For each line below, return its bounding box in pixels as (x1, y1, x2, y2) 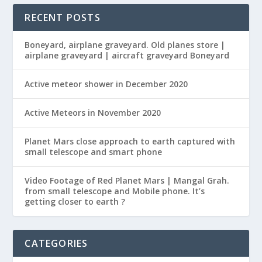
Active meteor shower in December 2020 (25, 78, 188, 90)
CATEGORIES (25, 237, 88, 250)
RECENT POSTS (25, 11, 101, 25)
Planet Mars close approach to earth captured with (25, 136, 236, 147)
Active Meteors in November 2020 (25, 107, 161, 119)
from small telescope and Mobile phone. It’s (25, 185, 205, 197)
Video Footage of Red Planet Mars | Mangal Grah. (25, 175, 230, 187)
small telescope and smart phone (25, 146, 163, 158)
